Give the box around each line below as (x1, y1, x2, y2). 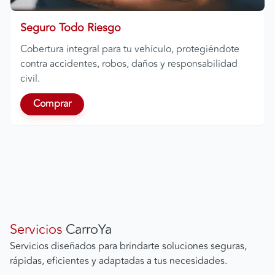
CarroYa (62, 219, 112, 240)
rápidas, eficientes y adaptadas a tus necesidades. (10, 253, 227, 268)
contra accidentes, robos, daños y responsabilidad (20, 56, 238, 71)
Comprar (33, 96, 71, 112)
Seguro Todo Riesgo (20, 18, 121, 36)
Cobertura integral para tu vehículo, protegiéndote (20, 41, 239, 56)
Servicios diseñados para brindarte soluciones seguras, (10, 238, 247, 254)
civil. (20, 71, 40, 86)
